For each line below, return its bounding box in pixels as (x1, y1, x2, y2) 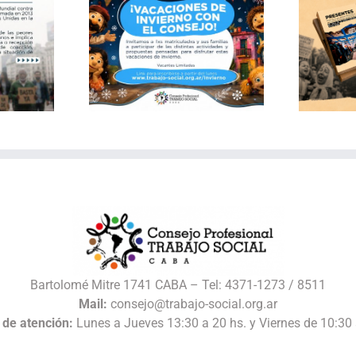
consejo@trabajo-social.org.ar (107, 296, 277, 311)
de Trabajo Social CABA (145, 69, 278, 83)
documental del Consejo (144, 54, 279, 68)
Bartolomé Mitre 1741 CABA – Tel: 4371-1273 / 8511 (30, 277, 326, 292)
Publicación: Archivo (153, 39, 269, 53)
